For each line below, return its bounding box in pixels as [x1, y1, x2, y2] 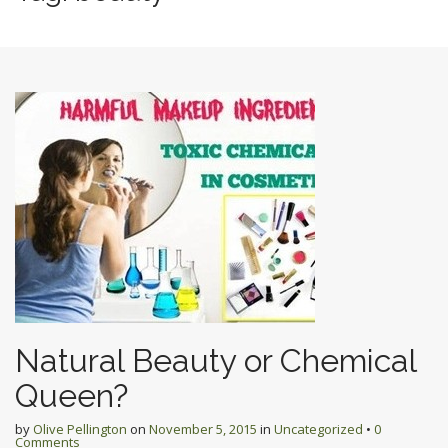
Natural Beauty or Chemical [15, 342, 416, 379]
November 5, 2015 [149, 420, 257, 438]
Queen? [15, 377, 128, 414]
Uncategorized [274, 420, 363, 438]
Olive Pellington [33, 420, 127, 438]
